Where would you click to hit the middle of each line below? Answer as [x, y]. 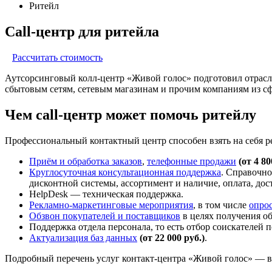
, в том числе [221, 205]
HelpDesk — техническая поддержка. [106, 194]
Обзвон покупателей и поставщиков [105, 216]
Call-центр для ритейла [82, 31]
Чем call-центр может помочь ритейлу [131, 114]
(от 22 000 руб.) [172, 237]
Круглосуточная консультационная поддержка [125, 172]
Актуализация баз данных [83, 237]
